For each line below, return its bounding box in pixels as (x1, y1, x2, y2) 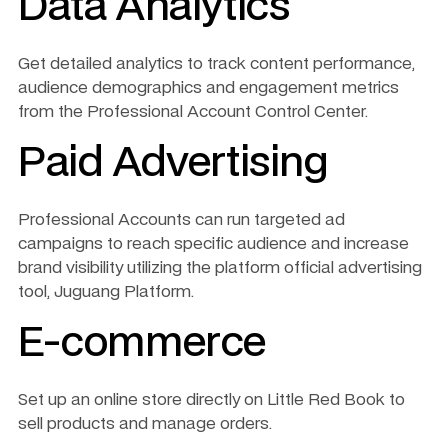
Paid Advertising (18, 143, 329, 184)
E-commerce (18, 323, 266, 364)
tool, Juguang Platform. (18, 283, 198, 300)
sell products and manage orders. (18, 415, 272, 432)
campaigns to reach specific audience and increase (18, 235, 409, 252)
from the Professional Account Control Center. (18, 103, 368, 120)
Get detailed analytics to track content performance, (18, 55, 415, 72)
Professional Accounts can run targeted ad (18, 211, 345, 228)
